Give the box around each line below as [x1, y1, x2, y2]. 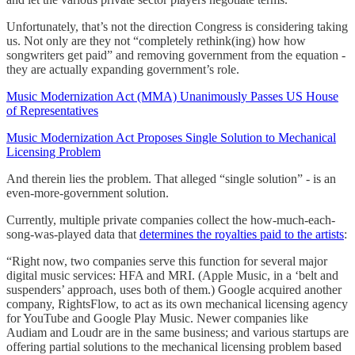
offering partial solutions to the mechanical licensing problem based [6, 339, 342, 353]
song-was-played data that [6, 227, 139, 241]
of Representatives [6, 103, 98, 117]
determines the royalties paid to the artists [139, 227, 344, 241]
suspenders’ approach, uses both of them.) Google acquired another [6, 282, 342, 296]
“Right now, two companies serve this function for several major [6, 254, 327, 268]
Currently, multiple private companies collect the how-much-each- [6, 212, 335, 227]
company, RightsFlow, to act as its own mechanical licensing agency [6, 296, 348, 311]
